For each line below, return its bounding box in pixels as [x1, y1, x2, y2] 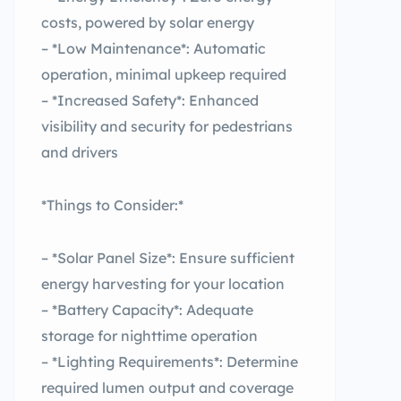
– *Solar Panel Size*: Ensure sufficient [41, 249, 294, 267]
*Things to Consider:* [41, 196, 183, 214]
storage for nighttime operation [41, 327, 258, 345]
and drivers [41, 143, 118, 161]
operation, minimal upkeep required [41, 65, 286, 83]
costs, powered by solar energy [41, 13, 254, 31]
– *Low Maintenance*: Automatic [41, 39, 266, 57]
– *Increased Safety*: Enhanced [41, 91, 259, 109]
